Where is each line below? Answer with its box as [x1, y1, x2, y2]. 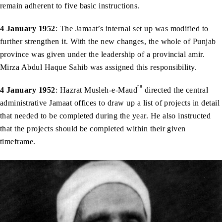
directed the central [142, 86, 209, 95]
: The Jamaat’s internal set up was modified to [55, 24, 209, 33]
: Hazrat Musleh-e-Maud [55, 86, 138, 95]
